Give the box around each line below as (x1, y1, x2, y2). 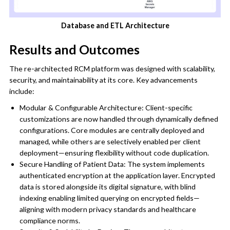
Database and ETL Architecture (61, 21, 169, 30)
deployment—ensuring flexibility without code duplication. (19, 148, 209, 157)
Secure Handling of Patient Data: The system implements (19, 159, 205, 168)
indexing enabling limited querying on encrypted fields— (19, 193, 200, 202)
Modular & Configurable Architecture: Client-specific (19, 103, 193, 112)
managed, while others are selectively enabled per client (19, 137, 201, 146)
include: (9, 86, 34, 95)
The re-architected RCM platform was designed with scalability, (9, 64, 215, 73)
